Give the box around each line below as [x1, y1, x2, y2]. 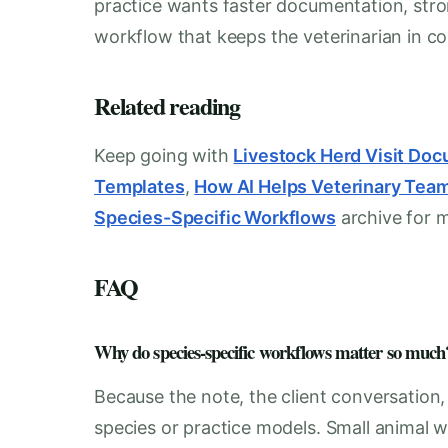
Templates [94, 175, 185, 197]
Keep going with [94, 144, 234, 166]
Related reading [94, 87, 240, 123]
